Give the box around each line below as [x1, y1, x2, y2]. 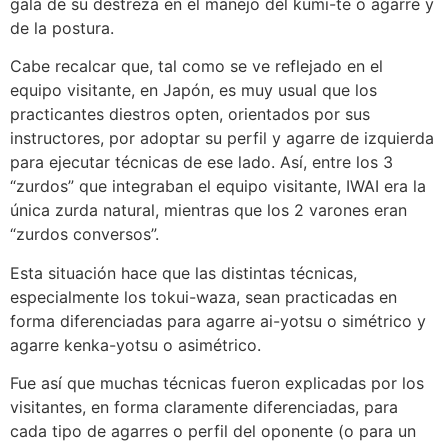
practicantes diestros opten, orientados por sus [10, 104, 370, 125]
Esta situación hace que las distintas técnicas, [10, 262, 357, 283]
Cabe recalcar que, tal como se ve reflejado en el [10, 56, 383, 77]
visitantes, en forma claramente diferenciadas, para [10, 396, 398, 417]
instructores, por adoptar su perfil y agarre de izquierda [10, 128, 434, 149]
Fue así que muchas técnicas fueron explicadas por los [10, 372, 424, 393]
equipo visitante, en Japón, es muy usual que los [10, 80, 377, 101]
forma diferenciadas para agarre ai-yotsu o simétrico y [10, 310, 426, 331]
